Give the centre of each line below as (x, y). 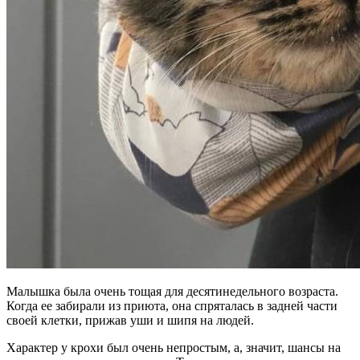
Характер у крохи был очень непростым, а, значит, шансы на (174, 347)
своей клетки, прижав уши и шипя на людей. (130, 320)
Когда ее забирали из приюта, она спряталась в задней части (172, 305)
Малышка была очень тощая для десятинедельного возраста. (172, 291)
